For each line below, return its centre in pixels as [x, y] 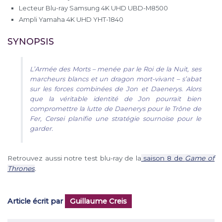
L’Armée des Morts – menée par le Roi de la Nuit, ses [115, 69]
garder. [42, 128]
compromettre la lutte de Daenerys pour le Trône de [115, 108]
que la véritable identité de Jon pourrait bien [115, 98]
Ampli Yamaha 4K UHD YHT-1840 [71, 19]
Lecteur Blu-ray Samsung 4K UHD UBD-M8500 [94, 8]
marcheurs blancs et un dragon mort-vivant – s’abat [115, 79]
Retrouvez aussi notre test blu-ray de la [74, 158]
